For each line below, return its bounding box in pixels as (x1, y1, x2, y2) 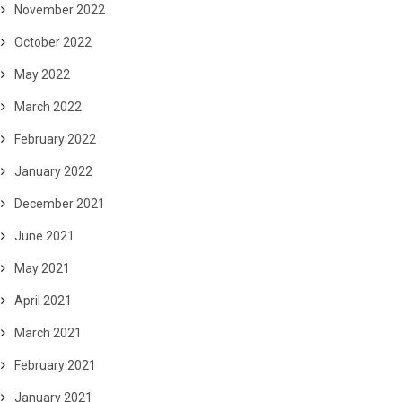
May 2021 (14, 261, 70, 275)
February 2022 (14, 132, 96, 146)
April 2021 (14, 293, 72, 308)
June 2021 (14, 229, 74, 243)
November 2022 (14, 3, 105, 17)
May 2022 (14, 67, 70, 82)
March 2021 (14, 326, 82, 340)
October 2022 (14, 35, 92, 49)
